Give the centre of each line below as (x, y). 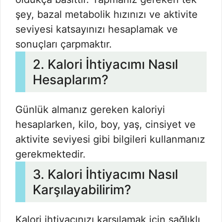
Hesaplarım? (71, 80)
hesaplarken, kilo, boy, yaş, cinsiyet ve (106, 125)
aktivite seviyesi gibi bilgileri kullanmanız (110, 139)
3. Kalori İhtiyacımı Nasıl (105, 174)
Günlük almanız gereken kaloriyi (90, 110)
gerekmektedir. (51, 154)
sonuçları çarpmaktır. (64, 44)
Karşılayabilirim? (82, 190)
